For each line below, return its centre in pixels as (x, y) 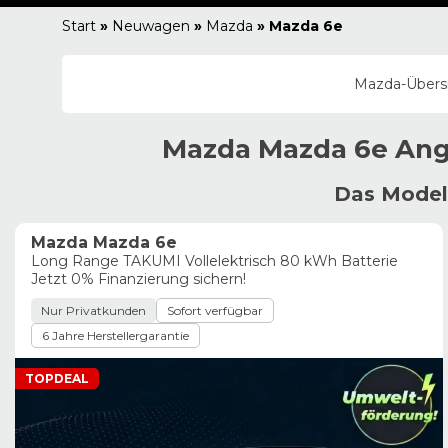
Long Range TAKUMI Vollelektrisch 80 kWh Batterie (214, 261)
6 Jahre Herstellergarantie (115, 335)
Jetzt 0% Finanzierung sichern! (138, 279)
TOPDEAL (57, 378)
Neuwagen (151, 26)
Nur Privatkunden (93, 310)
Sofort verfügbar (215, 310)
